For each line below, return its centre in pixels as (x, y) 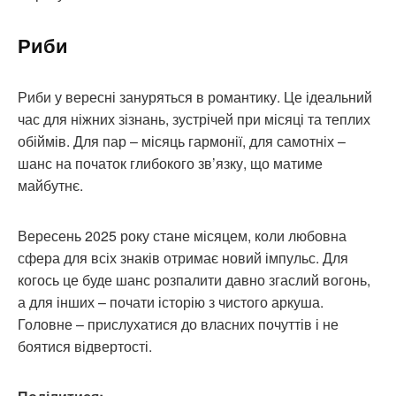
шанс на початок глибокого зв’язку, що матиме (170, 164)
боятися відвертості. (85, 346)
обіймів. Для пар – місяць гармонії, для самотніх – (182, 141)
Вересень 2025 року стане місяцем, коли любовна (182, 236)
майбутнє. (50, 186)
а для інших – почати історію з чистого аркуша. (171, 302)
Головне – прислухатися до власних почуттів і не (178, 324)
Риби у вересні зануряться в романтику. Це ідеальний (195, 97)
